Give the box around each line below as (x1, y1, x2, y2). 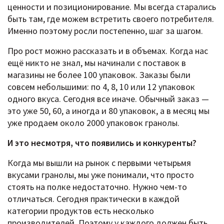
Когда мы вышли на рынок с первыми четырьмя (7, 156, 191, 168)
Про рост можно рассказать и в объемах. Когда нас (7, 44, 208, 56)
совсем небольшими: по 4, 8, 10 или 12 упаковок (7, 80, 195, 92)
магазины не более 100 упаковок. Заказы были (7, 68, 190, 80)
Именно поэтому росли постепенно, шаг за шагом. (7, 24, 203, 36)
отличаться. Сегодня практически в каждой (7, 192, 179, 204)
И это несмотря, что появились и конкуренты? (7, 136, 196, 148)
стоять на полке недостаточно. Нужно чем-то (7, 180, 187, 192)
